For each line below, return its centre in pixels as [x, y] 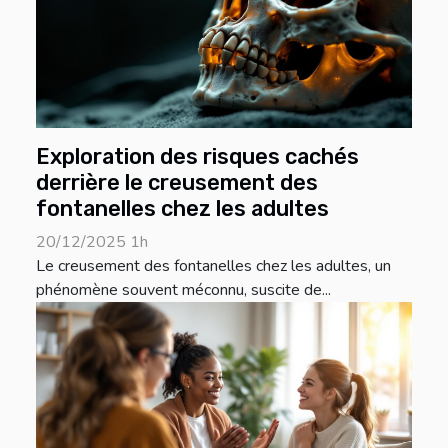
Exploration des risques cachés [197, 157]
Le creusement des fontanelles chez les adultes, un [213, 266]
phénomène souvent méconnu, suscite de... [183, 290]
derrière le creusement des [177, 183]
